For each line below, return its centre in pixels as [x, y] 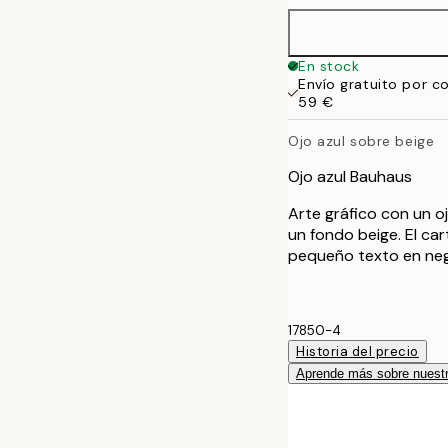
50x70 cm [373, 46]
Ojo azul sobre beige [361, 140]
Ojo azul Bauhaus [350, 176]
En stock [329, 66]
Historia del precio [357, 351]
